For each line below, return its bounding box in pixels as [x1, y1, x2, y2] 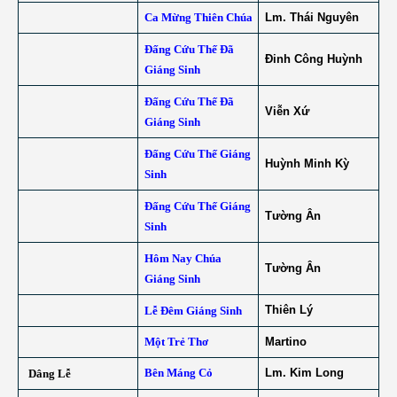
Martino [264, 335, 307, 348]
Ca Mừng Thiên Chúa [144, 11, 253, 24]
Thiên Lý [264, 303, 313, 316]
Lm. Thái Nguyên [264, 11, 359, 24]
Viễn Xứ [264, 105, 309, 118]
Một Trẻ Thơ [144, 335, 208, 348]
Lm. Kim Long [264, 366, 344, 379]
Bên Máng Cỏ [144, 366, 213, 379]
